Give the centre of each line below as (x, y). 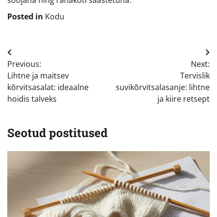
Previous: (24, 64)
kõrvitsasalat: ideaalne (48, 87)
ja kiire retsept (184, 99)
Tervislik (195, 76)
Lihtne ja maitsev (38, 76)
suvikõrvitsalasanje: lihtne (163, 87)
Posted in (26, 17)
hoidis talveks (32, 99)
